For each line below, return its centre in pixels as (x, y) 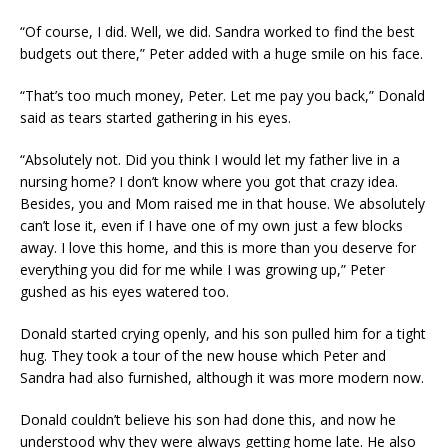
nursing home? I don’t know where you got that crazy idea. (209, 181)
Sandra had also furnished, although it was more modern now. (222, 377)
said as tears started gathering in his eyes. (155, 117)
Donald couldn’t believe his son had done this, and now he (208, 419)
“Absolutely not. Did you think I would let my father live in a (210, 159)
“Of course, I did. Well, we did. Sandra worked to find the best (217, 31)
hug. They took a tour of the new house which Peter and (203, 355)
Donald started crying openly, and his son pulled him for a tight (223, 333)
